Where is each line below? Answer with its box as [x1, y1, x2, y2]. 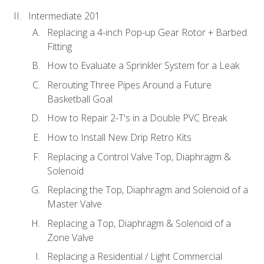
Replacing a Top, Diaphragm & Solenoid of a [47, 216, 231, 230]
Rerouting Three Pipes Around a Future [47, 78, 212, 91]
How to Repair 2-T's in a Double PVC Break [47, 111, 227, 125]
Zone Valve [47, 230, 94, 244]
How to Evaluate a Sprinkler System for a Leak [47, 59, 239, 72]
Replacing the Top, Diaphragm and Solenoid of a [47, 183, 248, 197]
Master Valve [47, 197, 102, 211]
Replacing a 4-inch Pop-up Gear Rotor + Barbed [47, 25, 247, 39]
